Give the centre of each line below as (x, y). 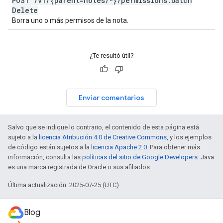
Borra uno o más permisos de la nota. (70, 20)
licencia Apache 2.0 (119, 147)
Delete (25, 10)
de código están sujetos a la (50, 147)
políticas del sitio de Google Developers (140, 157)
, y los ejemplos (189, 137)
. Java (206, 157)
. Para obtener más (173, 147)
